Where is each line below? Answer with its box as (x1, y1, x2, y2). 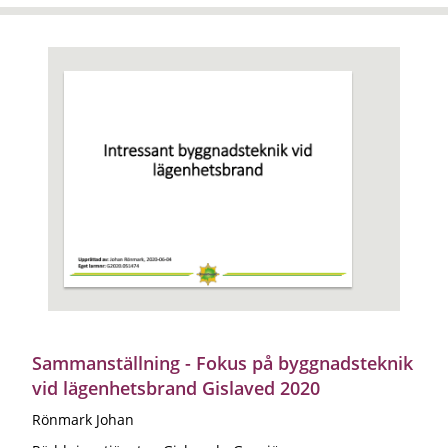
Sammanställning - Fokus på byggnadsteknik (32, 350, 413, 375)
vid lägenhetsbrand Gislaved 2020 (32, 375, 320, 400)
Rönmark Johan (32, 409, 134, 429)
